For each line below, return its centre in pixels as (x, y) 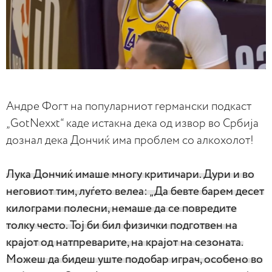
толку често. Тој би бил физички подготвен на (122, 225)
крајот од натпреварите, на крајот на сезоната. (125, 242)
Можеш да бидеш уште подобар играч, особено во (134, 259)
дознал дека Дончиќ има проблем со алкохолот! (130, 140)
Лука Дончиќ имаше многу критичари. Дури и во (130, 174)
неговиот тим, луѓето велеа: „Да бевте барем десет (135, 191)
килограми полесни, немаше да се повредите (121, 208)
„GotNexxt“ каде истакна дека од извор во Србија (132, 123)
